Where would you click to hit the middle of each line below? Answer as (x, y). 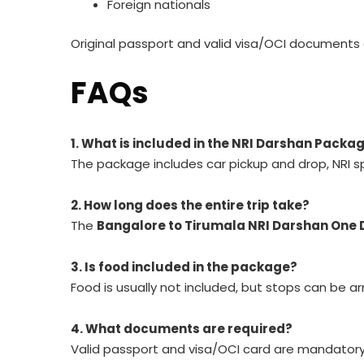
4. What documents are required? (182, 328)
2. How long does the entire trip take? (190, 205)
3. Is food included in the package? (184, 266)
